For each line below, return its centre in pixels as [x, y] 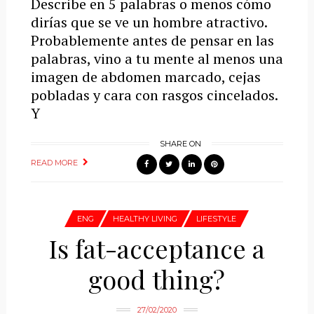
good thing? [157, 279]
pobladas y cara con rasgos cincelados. [154, 95]
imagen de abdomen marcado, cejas [145, 76]
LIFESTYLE [217, 218]
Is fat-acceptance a [157, 248]
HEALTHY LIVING [145, 218]
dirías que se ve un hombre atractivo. [149, 22]
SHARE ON [180, 143]
